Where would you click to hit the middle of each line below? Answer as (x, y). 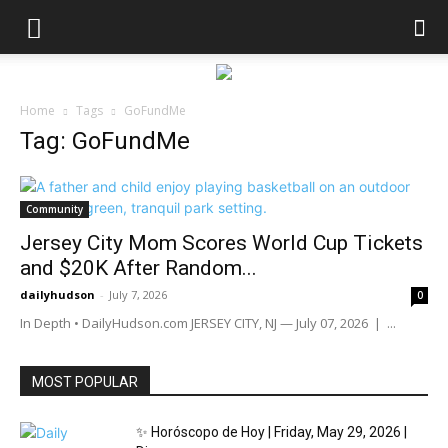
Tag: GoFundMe (105, 141)
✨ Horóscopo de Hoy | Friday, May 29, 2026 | (271, 432)
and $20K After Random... (138, 268)
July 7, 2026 (138, 294)
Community (54, 209)
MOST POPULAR (85, 382)
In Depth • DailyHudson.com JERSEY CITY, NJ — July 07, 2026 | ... (208, 323)
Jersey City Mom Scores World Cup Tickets (221, 243)
